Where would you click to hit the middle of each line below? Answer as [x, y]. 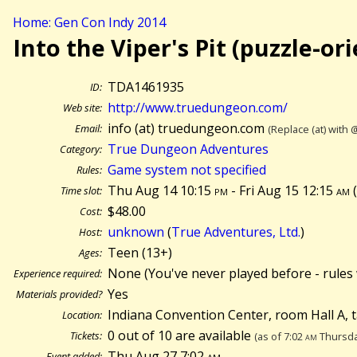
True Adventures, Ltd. [236, 231]
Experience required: [58, 273]
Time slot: [81, 190]
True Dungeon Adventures [188, 149]
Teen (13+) [140, 252]
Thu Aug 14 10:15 [161, 190]
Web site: [82, 107]
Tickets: [86, 335]
